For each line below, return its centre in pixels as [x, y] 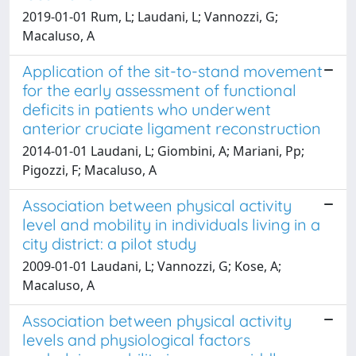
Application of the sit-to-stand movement [172, 71]
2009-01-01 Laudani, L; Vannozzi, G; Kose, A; [152, 266]
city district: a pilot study [109, 243]
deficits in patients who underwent [147, 109]
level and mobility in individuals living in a [171, 224]
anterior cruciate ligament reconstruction [172, 128]
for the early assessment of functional [159, 90]
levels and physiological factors [136, 339]
